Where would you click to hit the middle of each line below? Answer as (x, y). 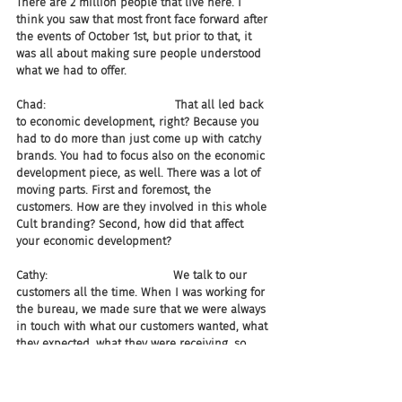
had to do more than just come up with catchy (140, 139)
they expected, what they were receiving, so (133, 343)
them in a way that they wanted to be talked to (141, 377)
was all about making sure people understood (140, 53)
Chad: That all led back (141, 105)
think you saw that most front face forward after (144, 19)
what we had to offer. (71, 70)
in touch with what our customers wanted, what (144, 326)
